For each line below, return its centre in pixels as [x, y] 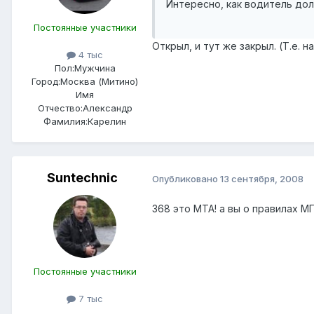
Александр [107, 108]
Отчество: [60, 108]
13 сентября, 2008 [262, 178]
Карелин [107, 122]
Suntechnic [82, 178]
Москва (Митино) [99, 82]
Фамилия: [66, 122]
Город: [46, 82]
